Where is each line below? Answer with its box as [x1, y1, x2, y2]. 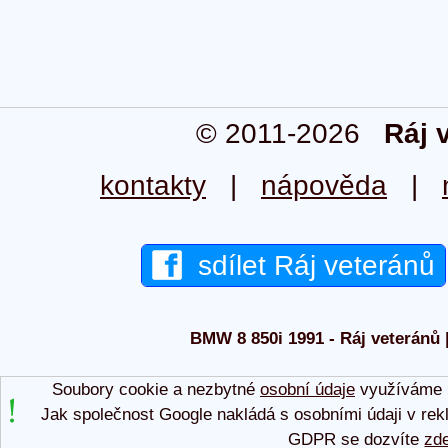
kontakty [100, 170, 206, 201]
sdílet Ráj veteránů [182, 250, 435, 281]
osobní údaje [259, 379, 355, 399]
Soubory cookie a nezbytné [51, 379, 260, 399]
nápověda [261, 170, 387, 201]
